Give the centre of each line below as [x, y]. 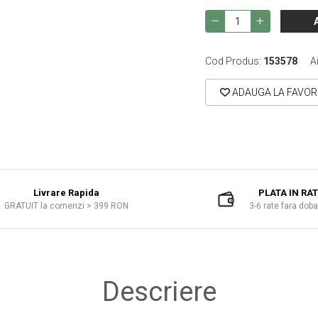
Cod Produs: [233, 61]
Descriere [159, 291]
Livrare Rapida [66, 192]
